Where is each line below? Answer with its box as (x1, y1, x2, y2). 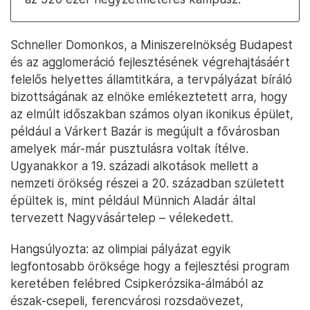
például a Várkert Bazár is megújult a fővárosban (10, 124, 280, 139)
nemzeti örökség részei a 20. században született (10, 176, 284, 191)
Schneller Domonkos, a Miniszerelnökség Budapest (10, 37, 293, 53)
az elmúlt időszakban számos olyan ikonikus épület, (10, 107, 293, 122)
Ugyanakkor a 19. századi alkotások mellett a (10, 158, 258, 174)
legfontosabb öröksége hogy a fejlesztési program (10, 259, 289, 274)
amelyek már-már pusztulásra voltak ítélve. (10, 141, 248, 156)
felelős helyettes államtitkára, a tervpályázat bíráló (10, 72, 292, 87)
